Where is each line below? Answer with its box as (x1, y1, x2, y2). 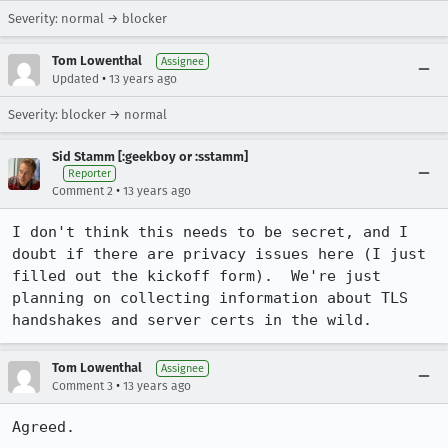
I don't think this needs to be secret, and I (12, 223, 408, 241)
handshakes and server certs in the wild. (12, 311, 372, 329)
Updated (52, 72, 99, 86)
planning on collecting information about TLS (12, 289, 408, 307)
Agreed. (12, 418, 75, 436)
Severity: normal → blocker (8, 11, 167, 26)
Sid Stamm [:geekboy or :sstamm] (52, 149, 248, 164)
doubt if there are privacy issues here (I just (12, 245, 426, 263)
